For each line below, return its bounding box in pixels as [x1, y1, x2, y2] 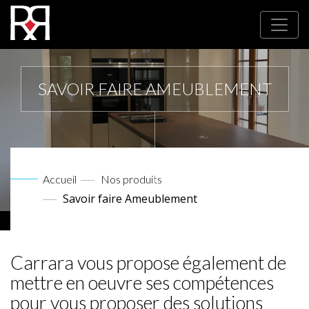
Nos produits [101, 172, 163, 186]
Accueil [43, 172, 77, 186]
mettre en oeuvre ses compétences [10, 271, 274, 295]
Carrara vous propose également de [10, 251, 286, 275]
